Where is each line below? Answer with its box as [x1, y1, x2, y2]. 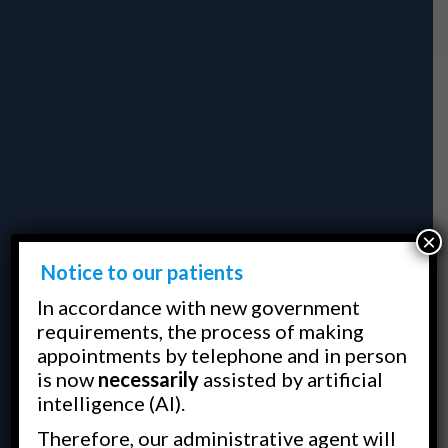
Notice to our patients [41, 259, 244, 284]
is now [37, 366, 99, 391]
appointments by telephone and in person [37, 342, 408, 367]
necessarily [98, 366, 204, 391]
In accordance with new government [37, 294, 361, 319]
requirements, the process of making [37, 318, 365, 343]
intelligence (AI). [37, 390, 186, 415]
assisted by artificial [203, 366, 384, 391]
